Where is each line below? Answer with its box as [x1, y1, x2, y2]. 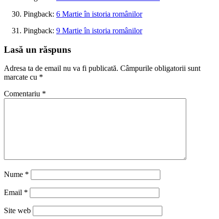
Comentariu [4, 89, 42, 98]
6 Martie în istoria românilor [56, 9, 142, 18]
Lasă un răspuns [4, 44, 71, 55]
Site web [4, 206, 31, 215]
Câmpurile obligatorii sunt [120, 64, 200, 73]
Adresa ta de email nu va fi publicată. [4, 64, 118, 73]
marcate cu [4, 73, 39, 82]
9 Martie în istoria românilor [56, 26, 142, 35]
